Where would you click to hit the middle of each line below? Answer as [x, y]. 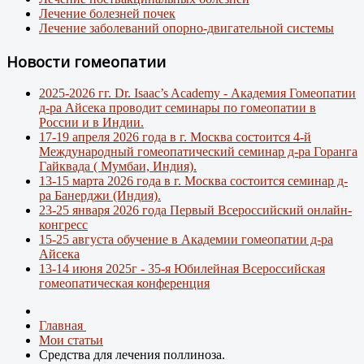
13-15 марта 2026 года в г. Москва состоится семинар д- [193, 181]
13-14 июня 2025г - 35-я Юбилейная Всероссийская [182, 269]
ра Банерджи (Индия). [100, 196]
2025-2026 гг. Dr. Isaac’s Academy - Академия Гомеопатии [197, 93]
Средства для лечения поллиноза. [132, 355]
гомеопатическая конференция [124, 284]
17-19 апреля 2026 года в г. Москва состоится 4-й [175, 137]
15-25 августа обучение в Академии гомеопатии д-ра [186, 240]
